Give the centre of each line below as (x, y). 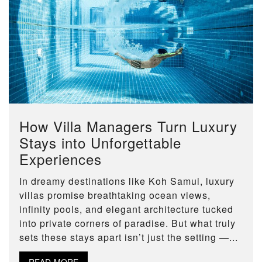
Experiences (61, 158)
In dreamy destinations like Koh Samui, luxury (127, 181)
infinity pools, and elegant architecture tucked (126, 209)
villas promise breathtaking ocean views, (115, 195)
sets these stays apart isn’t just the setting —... (129, 237)
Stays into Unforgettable (100, 142)
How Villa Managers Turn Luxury (128, 126)
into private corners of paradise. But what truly (127, 223)
